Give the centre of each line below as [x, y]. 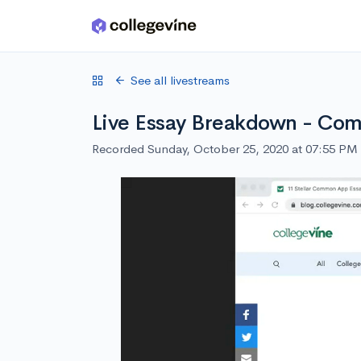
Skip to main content [74, 29]
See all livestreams [180, 80]
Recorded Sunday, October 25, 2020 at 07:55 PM [225, 149]
